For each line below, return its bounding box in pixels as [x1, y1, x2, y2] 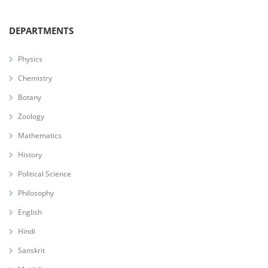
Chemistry [18, 72, 52, 83]
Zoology [18, 111, 44, 121]
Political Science [18, 168, 71, 179]
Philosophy [18, 187, 54, 198]
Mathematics [18, 130, 62, 141]
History [18, 149, 42, 160]
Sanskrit [18, 245, 45, 255]
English [18, 206, 42, 217]
